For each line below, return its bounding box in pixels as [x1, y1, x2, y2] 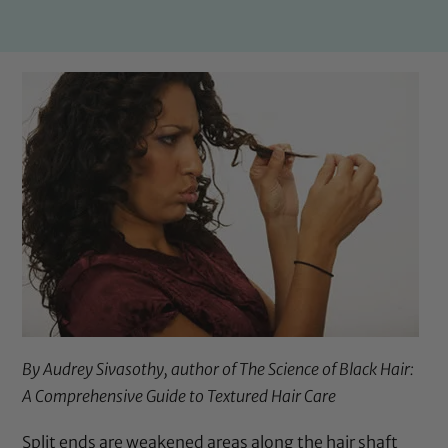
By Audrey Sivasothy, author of [22, 359, 240, 380]
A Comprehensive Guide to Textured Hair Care [22, 386, 337, 407]
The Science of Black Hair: [239, 359, 415, 380]
